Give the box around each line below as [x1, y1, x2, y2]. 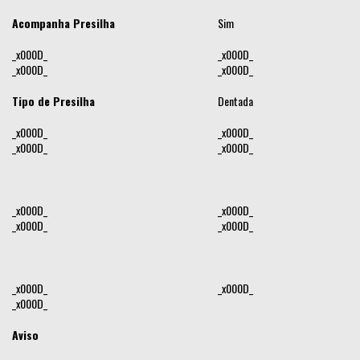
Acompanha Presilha [12, 14, 115, 31]
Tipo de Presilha [12, 92, 95, 109]
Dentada [218, 92, 253, 109]
